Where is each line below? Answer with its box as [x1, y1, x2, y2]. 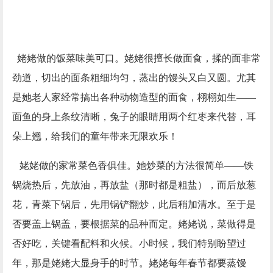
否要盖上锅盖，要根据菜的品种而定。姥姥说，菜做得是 [12, 219, 256, 230]
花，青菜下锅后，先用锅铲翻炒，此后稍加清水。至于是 [12, 199, 256, 210]
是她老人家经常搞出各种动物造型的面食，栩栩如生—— [12, 92, 256, 103]
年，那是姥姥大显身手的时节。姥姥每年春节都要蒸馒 [12, 258, 246, 269]
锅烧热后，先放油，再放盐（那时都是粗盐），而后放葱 [12, 180, 256, 191]
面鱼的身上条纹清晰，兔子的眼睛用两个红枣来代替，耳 [12, 112, 256, 122]
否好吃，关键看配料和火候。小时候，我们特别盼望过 [12, 238, 246, 249]
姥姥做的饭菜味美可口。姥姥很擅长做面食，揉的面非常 [12, 53, 261, 64]
